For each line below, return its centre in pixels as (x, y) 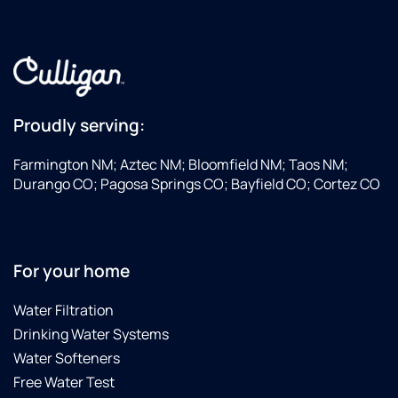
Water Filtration (64, 310)
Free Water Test (64, 382)
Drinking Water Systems (91, 334)
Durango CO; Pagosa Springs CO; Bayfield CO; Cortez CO (197, 184)
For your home (72, 271)
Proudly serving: (79, 126)
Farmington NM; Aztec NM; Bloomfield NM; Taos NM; (181, 165)
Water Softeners (67, 358)
